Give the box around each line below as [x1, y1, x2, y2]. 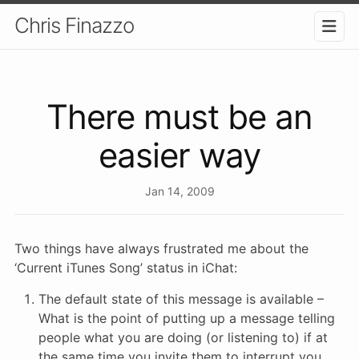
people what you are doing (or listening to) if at [38, 329, 328, 345]
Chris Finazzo [14, 13, 134, 38]
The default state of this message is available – [38, 290, 324, 307]
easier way [99, 134, 260, 175]
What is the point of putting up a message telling [38, 309, 335, 326]
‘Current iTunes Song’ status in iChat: [14, 259, 237, 276]
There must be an [46, 95, 313, 137]
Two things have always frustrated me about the [14, 240, 309, 256]
